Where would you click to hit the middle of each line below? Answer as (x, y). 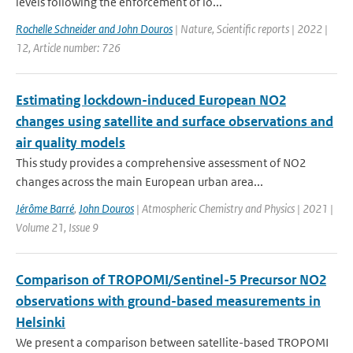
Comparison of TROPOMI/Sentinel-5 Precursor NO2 (171, 280)
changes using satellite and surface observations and (175, 121)
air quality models (71, 143)
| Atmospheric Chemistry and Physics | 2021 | (234, 208)
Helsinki (41, 322)
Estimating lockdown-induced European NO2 (151, 100)
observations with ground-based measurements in (168, 301)
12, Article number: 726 (68, 48)
